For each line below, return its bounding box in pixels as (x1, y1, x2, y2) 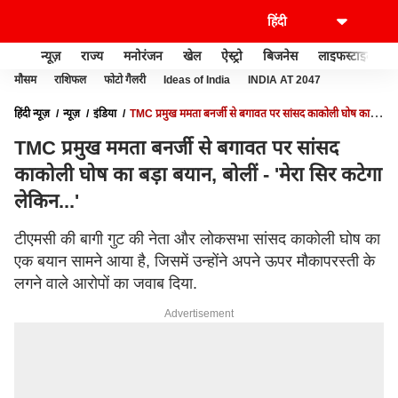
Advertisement (164, 307, 234, 320)
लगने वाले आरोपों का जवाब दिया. (14, 275, 197, 292)
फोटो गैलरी (104, 74, 146, 86)
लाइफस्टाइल (318, 48, 374, 63)
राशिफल (54, 74, 86, 86)
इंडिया (93, 107, 116, 120)
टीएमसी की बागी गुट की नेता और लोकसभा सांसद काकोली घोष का (14, 230, 380, 248)
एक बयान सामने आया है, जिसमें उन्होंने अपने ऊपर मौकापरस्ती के (14, 252, 375, 270)
